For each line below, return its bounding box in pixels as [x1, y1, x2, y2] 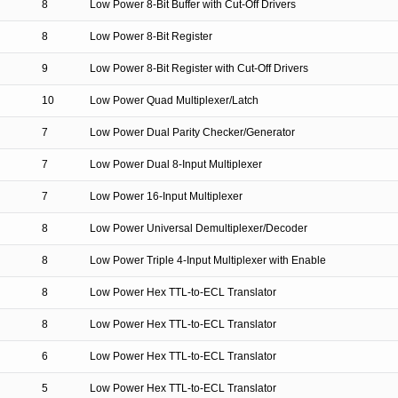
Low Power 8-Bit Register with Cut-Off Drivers [90, 62, 308, 75]
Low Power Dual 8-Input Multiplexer [90, 158, 262, 171]
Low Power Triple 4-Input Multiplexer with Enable [90, 254, 326, 267]
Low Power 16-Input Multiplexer [90, 190, 243, 203]
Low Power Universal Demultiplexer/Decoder [90, 222, 307, 235]
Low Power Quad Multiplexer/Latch [90, 94, 259, 107]
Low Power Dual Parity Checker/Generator [90, 126, 295, 139]
